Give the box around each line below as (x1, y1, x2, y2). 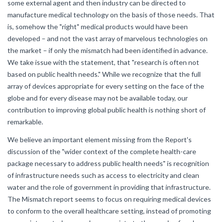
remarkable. (7, 117, 43, 126)
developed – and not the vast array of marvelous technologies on (7, 34, 208, 43)
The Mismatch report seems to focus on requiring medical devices (7, 195, 211, 203)
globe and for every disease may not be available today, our (7, 94, 188, 102)
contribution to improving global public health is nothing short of (7, 106, 206, 114)
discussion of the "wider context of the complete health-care (7, 147, 196, 156)
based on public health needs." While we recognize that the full (7, 70, 201, 78)
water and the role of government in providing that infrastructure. (7, 183, 211, 191)
